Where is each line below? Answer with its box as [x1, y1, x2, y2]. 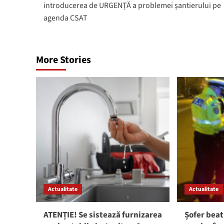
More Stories [36, 52, 91, 67]
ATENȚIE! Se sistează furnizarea [43, 208, 162, 221]
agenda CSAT [43, 12, 87, 23]
